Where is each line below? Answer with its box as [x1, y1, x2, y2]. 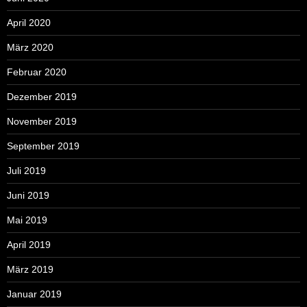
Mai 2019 [7, 214, 47, 226]
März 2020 [7, 42, 53, 53]
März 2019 [7, 264, 53, 275]
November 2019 [7, 116, 77, 127]
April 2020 [7, 17, 51, 29]
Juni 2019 [7, 190, 49, 201]
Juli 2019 [7, 165, 46, 177]
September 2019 [7, 140, 79, 152]
